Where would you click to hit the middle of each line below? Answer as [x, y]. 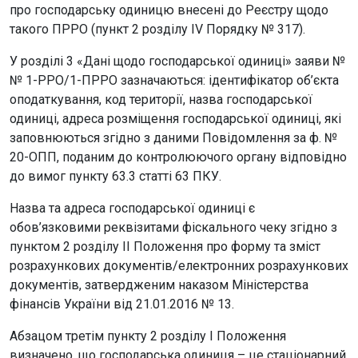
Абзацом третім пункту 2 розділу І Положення [148, 336]
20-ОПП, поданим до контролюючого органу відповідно [178, 157]
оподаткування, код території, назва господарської [161, 99]
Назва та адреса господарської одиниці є [132, 208]
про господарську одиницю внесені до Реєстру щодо [169, 10]
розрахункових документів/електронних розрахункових [179, 266]
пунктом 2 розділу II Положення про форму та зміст [165, 247]
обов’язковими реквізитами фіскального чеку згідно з [173, 227]
